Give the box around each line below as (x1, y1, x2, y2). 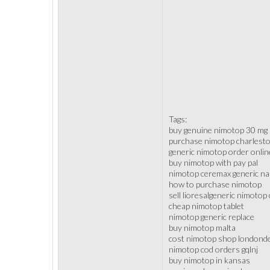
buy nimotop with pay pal (169, 157, 258, 168)
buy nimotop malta (169, 222, 236, 233)
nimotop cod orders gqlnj (169, 244, 258, 254)
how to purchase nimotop (169, 179, 262, 189)
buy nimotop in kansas (169, 255, 250, 265)
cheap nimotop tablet (169, 201, 244, 211)
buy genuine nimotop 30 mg (169, 125, 268, 135)
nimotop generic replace (169, 212, 254, 222)
